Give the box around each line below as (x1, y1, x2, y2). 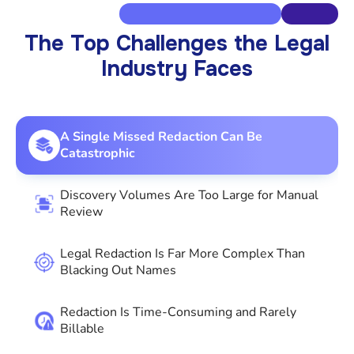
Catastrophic (60, 144, 135, 162)
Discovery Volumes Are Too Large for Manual (60, 186, 318, 204)
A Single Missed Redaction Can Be (60, 127, 262, 145)
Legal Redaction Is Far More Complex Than (60, 244, 305, 262)
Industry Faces (101, 55, 253, 82)
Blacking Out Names (60, 261, 176, 279)
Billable (60, 319, 104, 337)
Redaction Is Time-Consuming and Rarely (60, 303, 296, 321)
